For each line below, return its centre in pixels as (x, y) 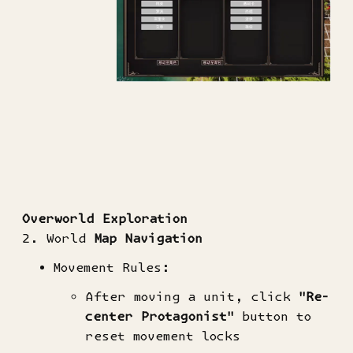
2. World (54, 238)
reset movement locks (163, 336)
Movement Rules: (112, 267)
